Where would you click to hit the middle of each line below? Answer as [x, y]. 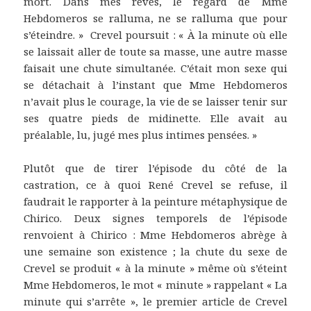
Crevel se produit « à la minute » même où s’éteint [155, 268]
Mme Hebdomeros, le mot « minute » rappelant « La [155, 284]
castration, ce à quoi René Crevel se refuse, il [155, 184]
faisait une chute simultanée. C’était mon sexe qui [155, 68]
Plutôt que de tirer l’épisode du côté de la [155, 168]
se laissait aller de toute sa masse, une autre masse [155, 51]
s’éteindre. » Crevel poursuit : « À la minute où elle [155, 34]
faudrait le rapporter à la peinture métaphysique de [155, 201]
